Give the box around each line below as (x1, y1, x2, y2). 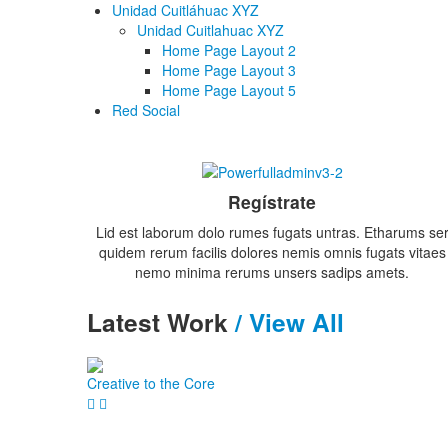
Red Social (112, 100, 180, 120)
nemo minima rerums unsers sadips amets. (135, 262, 409, 283)
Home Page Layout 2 (162, 40, 296, 60)
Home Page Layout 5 (162, 80, 296, 100)
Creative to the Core (87, 372, 215, 393)
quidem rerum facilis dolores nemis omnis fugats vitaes (98, 242, 446, 263)
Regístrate (228, 189, 316, 215)
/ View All (235, 304, 344, 341)
